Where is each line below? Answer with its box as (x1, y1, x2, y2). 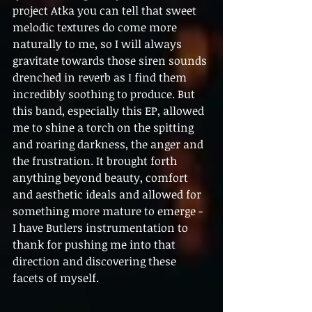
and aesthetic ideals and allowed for (13, 186, 204, 202)
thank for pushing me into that (13, 236, 178, 252)
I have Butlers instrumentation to (13, 219, 191, 235)
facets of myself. (13, 270, 99, 286)
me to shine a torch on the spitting (13, 119, 196, 135)
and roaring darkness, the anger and (13, 136, 206, 152)
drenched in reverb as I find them (13, 69, 189, 85)
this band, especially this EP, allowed (13, 102, 207, 118)
